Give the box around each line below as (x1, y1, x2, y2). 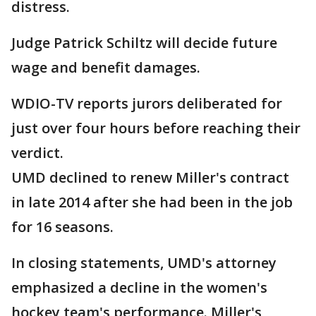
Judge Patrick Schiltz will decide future (11, 33, 277, 53)
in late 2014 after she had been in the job (11, 193, 293, 212)
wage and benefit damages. (11, 58, 200, 78)
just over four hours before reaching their (11, 119, 300, 138)
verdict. (11, 143, 63, 163)
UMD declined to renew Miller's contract (11, 168, 289, 188)
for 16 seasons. (11, 217, 114, 237)
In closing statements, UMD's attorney (11, 253, 276, 273)
